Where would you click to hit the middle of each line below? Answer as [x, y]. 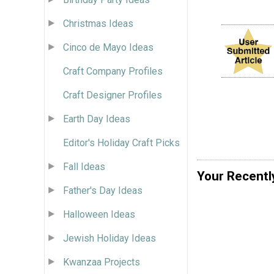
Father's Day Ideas [103, 190]
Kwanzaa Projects [102, 262]
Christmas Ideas [98, 23]
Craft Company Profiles [113, 71]
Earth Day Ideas [97, 119]
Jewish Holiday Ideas [109, 238]
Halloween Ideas [99, 214]
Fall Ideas [84, 166]
